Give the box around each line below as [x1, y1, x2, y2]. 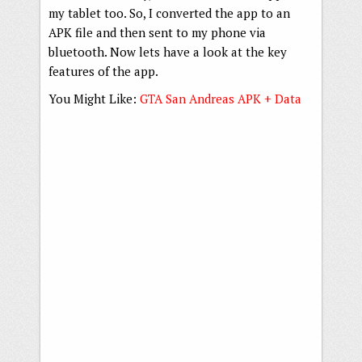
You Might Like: [48, 90, 140, 107]
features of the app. [48, 62, 158, 79]
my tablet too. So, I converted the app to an [48, 4, 290, 21]
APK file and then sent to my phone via [48, 23, 266, 40]
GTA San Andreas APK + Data [140, 90, 301, 107]
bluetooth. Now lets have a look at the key [48, 43, 287, 60]
